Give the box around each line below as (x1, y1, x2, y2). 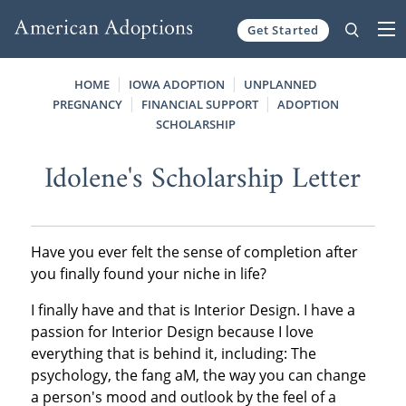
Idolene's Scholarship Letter (44, 153, 362, 205)
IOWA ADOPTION (129, 75, 226, 92)
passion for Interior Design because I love (30, 321, 314, 342)
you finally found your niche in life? (30, 263, 266, 284)
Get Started (247, 21, 319, 38)
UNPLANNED (244, 75, 318, 92)
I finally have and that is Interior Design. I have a (30, 299, 355, 320)
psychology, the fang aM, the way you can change (30, 364, 366, 385)
